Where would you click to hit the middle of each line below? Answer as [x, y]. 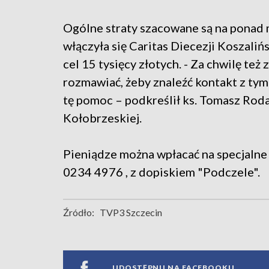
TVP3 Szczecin [131, 212]
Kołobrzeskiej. [102, 117]
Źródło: [79, 212]
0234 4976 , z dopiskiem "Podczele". [162, 171]
